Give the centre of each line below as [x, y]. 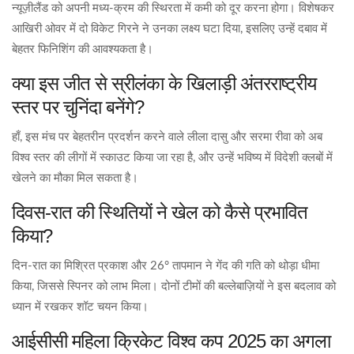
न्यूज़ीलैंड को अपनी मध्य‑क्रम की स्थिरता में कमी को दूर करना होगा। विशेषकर [173, 9]
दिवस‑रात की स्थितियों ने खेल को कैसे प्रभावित [160, 213]
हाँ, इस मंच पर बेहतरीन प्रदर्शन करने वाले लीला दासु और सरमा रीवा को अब [167, 137]
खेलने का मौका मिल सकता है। [75, 179]
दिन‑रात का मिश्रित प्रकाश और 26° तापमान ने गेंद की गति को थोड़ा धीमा [166, 266]
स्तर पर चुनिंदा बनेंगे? [78, 107]
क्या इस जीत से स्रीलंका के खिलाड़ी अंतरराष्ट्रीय [164, 84]
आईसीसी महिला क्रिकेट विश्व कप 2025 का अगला [171, 341]
